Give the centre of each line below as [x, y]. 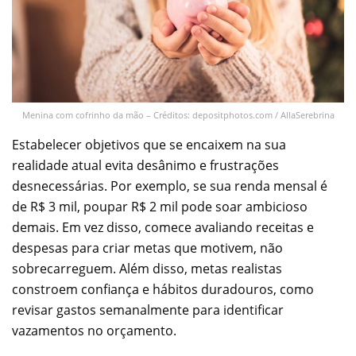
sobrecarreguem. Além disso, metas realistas [147, 269]
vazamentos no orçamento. [94, 331]
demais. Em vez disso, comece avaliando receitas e [163, 228]
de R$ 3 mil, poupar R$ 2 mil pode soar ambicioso [160, 207]
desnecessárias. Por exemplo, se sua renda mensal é [170, 186]
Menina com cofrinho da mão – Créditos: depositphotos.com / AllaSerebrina [178, 115]
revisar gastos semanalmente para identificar [148, 310]
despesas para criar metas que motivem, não [147, 248]
